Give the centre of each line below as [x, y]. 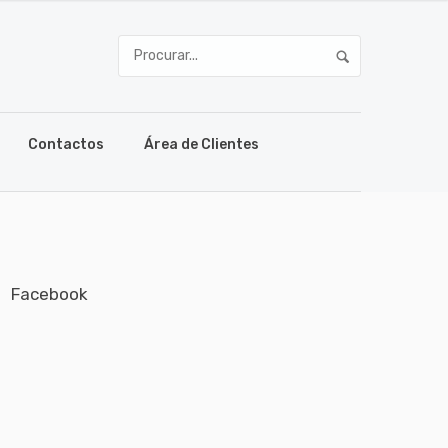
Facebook [49, 294]
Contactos [65, 144]
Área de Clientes [201, 144]
